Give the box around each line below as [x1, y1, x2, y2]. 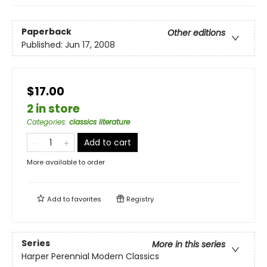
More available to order [27, 157, 105, 167]
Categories [27, 117, 65, 128]
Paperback [21, 25, 72, 38]
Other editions [167, 26, 225, 39]
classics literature [69, 117, 130, 128]
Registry [125, 194, 154, 204]
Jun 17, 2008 [65, 38, 115, 51]
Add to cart [84, 136, 131, 149]
